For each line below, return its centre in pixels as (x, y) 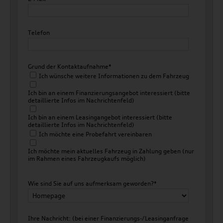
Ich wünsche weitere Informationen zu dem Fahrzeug (114, 76)
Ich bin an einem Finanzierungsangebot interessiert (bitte (109, 93)
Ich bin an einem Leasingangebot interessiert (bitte (100, 117)
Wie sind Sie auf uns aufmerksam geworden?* (92, 183)
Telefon (39, 33)
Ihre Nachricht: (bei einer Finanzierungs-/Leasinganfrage (108, 218)
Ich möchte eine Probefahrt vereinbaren (95, 134)
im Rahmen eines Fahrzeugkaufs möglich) (87, 159)
